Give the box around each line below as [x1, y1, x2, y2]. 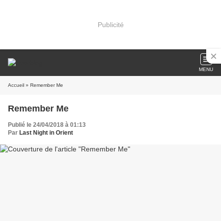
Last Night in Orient [19, 129, 73, 136]
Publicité [97, 20, 124, 29]
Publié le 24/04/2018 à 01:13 [8, 121, 86, 128]
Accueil [8, 82, 24, 88]
